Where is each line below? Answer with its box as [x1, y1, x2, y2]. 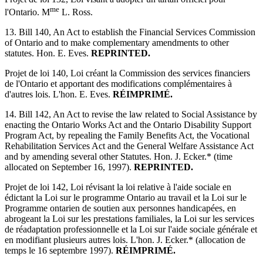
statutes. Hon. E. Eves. [5, 48, 91, 59]
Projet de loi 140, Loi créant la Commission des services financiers [5, 68, 250, 79]
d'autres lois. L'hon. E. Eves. [5, 89, 113, 100]
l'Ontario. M [5, 7, 50, 18]
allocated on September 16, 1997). [5, 162, 134, 173]
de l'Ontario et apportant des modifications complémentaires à [5, 79, 232, 89]
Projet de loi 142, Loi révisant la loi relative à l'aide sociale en [5, 182, 231, 193]
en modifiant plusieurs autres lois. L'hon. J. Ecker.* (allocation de [5, 235, 245, 245]
